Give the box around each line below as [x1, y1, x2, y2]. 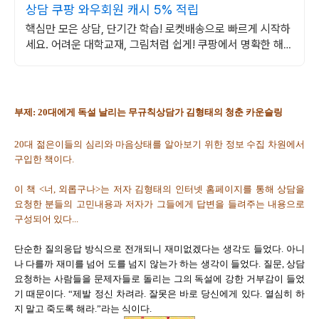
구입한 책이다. [14, 154, 74, 164]
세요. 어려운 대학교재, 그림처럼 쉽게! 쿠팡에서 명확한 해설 [26, 38, 293, 51]
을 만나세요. [26, 53, 81, 67]
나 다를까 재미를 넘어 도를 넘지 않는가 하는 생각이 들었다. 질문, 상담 [14, 258, 305, 269]
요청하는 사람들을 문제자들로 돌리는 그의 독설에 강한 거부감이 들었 [14, 273, 305, 284]
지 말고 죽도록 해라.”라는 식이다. [14, 303, 152, 314]
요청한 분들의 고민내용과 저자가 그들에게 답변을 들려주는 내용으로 [14, 199, 305, 209]
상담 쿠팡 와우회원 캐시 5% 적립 [26, 2, 199, 17]
